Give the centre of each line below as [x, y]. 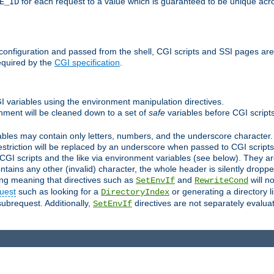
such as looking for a [58, 191]
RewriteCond [221, 180]
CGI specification [87, 63]
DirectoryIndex [135, 192]
